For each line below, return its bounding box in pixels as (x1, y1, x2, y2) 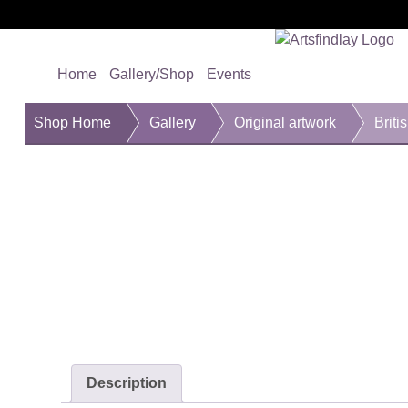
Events (207, 66, 251, 82)
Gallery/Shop (109, 66, 194, 82)
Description (87, 375, 168, 392)
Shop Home (34, 115, 112, 130)
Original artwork (234, 115, 337, 130)
